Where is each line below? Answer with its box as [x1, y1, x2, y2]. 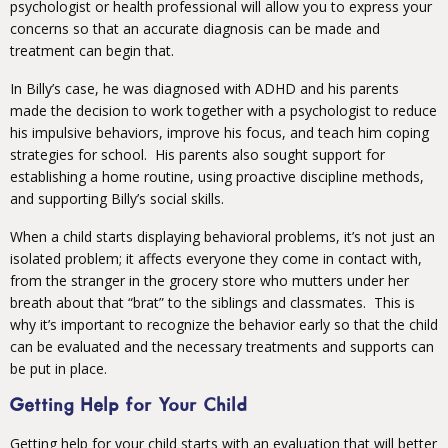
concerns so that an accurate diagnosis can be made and [10, 19, 380, 39]
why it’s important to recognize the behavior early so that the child [10, 315, 438, 335]
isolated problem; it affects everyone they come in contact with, [10, 249, 422, 269]
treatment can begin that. [10, 41, 174, 61]
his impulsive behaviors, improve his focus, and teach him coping [10, 123, 429, 143]
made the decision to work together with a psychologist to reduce [10, 101, 437, 121]
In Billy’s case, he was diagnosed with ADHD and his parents [10, 79, 399, 99]
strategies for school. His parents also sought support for [10, 145, 385, 165]
